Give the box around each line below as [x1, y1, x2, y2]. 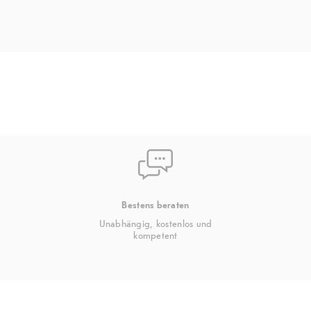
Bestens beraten [121, 198, 190, 211]
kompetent [133, 228, 178, 242]
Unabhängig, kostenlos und [99, 217, 212, 230]
